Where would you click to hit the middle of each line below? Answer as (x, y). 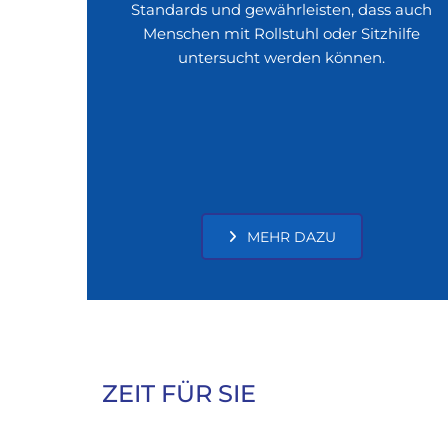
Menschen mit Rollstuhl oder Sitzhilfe (282, 34)
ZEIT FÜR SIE (179, 393)
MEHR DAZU (291, 236)
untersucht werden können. (282, 58)
